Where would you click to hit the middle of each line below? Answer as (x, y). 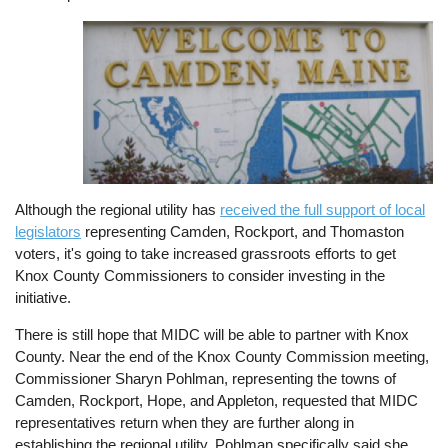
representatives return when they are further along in (185, 423)
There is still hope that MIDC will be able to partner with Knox (212, 335)
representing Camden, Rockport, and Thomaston (243, 231)
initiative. (43, 297)
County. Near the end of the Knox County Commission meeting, (222, 357)
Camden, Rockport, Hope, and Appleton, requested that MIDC (217, 401)
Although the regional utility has (118, 209)
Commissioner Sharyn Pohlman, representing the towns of (206, 379)
